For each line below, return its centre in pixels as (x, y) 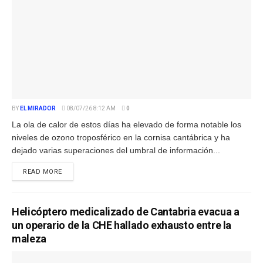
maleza (29, 238)
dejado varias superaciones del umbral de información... (116, 150)
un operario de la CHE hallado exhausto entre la (122, 225)
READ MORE (43, 171)
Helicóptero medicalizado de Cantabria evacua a (126, 211)
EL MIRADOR (38, 108)
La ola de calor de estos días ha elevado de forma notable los (127, 124)
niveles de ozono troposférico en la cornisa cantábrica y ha (121, 137)
